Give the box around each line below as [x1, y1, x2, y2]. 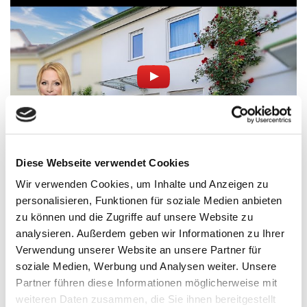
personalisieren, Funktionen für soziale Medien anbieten [16, 195, 282, 207]
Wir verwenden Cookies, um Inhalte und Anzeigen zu [16, 178, 269, 191]
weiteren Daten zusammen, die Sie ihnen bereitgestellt [16, 293, 276, 306]
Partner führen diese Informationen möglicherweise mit [16, 277, 278, 289]
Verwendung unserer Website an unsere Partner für [16, 244, 261, 256]
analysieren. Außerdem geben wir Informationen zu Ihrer [16, 228, 284, 240]
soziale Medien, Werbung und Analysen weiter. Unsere [16, 260, 277, 273]
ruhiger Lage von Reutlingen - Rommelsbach [10, 187, 245, 201]
